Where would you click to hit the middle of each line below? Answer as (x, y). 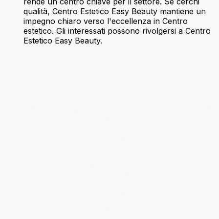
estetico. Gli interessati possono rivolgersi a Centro (117, 31)
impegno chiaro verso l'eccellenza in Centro (106, 21)
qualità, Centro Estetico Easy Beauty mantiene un (115, 11)
